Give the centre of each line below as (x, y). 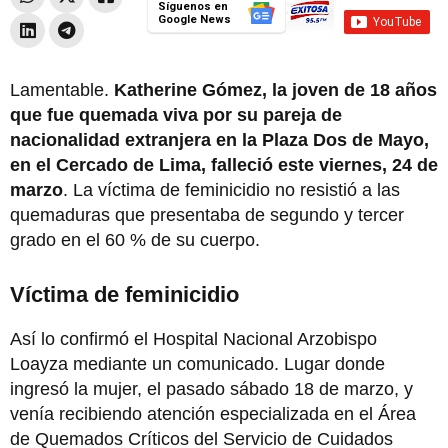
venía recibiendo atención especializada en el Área (213, 413)
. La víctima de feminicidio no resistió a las (231, 189)
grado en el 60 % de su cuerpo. (135, 239)
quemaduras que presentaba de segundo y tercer (207, 214)
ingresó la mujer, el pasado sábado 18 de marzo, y (211, 388)
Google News (194, 19)
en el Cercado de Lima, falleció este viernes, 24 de (224, 164)
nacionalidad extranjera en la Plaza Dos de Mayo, (219, 139)
